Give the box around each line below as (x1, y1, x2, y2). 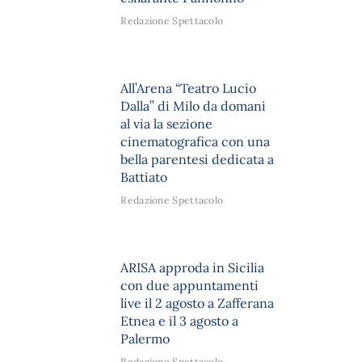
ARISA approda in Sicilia (120, 259, 265, 276)
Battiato (120, 169, 168, 186)
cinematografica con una (120, 133, 271, 150)
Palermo (120, 330, 170, 347)
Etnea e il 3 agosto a (120, 313, 239, 330)
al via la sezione (120, 116, 213, 133)
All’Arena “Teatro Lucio (120, 80, 257, 97)
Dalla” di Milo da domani (120, 98, 267, 115)
